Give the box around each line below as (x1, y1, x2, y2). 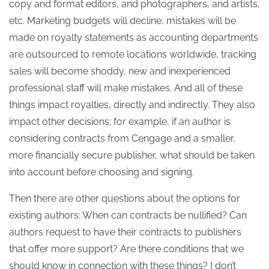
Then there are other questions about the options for (9, 192, 240, 204)
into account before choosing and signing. (9, 166, 194, 178)
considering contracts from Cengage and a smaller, (9, 132, 235, 144)
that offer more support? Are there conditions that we (9, 243, 244, 255)
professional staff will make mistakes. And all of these (9, 82, 243, 94)
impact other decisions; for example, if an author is (9, 115, 231, 127)
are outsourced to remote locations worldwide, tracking (9, 48, 256, 60)
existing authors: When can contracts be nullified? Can (9, 209, 247, 221)
